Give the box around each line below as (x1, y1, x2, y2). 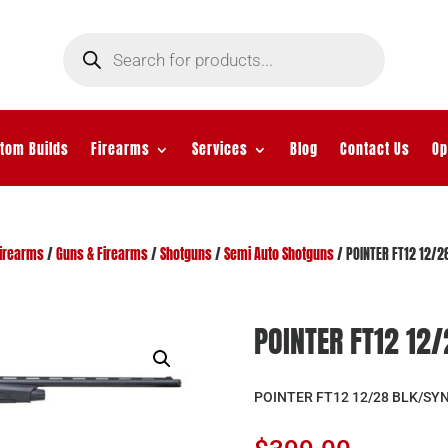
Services (191, 138, 248, 160)
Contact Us (339, 138, 410, 160)
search (61, 41, 102, 63)
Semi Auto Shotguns (224, 243, 334, 265)
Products (61, 27, 113, 49)
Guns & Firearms (56, 243, 148, 265)
